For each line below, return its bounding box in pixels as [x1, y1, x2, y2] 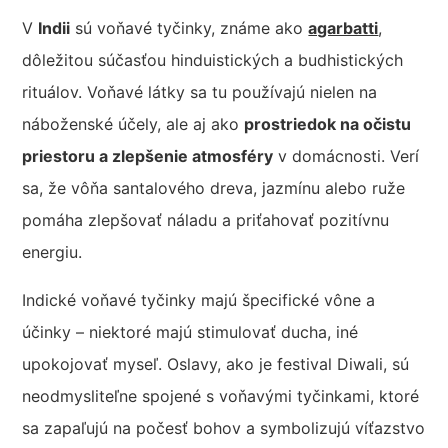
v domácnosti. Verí [273, 145, 420, 166]
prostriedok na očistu [244, 113, 412, 134]
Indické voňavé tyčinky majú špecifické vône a [22, 289, 376, 310]
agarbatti [308, 17, 379, 38]
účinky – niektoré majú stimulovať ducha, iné [22, 321, 359, 342]
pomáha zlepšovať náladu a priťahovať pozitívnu [22, 209, 390, 230]
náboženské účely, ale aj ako [22, 113, 245, 134]
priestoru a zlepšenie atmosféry [22, 145, 274, 166]
